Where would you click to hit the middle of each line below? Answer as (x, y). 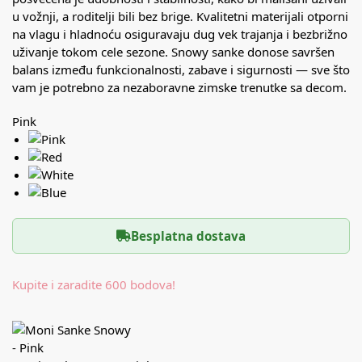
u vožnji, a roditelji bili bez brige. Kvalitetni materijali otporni (180, 17)
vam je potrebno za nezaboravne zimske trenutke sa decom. (179, 88)
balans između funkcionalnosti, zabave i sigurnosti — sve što (181, 70)
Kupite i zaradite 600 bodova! (94, 284)
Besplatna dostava (188, 236)
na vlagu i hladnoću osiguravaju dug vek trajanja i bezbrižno (180, 34)
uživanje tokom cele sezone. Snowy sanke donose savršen (173, 52)
